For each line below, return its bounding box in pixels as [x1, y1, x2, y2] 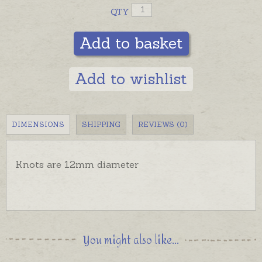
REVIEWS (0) [138, 119, 188, 129]
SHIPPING [82, 119, 120, 129]
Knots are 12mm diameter [15, 158, 139, 170]
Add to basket [79, 33, 183, 53]
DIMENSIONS [12, 119, 64, 129]
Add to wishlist [75, 68, 187, 88]
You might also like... [83, 230, 179, 251]
